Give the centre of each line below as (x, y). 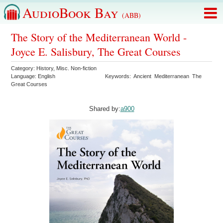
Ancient (143, 76)
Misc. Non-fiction (77, 68)
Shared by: (105, 109)
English (47, 76)
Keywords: (119, 76)
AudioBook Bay (72, 12)
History (45, 68)
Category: (24, 68)
